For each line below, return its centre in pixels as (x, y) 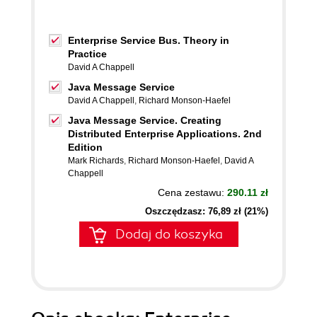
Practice (87, 54)
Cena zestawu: (192, 192)
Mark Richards (96, 161)
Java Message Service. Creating (145, 120)
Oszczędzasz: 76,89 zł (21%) (207, 211)
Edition (85, 147)
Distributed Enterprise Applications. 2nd (165, 134)
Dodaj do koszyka (169, 234)
